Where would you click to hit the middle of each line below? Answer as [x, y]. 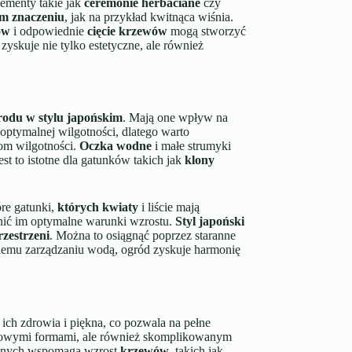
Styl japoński [209, 222]
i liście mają [169, 207]
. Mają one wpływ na [175, 118]
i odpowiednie [48, 31]
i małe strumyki [191, 146]
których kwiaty [97, 207]
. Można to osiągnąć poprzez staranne [142, 236]
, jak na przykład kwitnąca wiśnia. [148, 16]
